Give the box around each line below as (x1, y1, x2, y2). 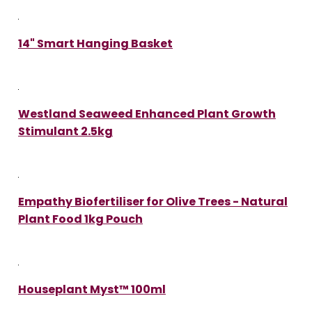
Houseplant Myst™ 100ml (18, 281, 166, 297)
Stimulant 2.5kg (18, 123, 113, 139)
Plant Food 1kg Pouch (18, 210, 143, 227)
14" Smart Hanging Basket (18, 35, 173, 52)
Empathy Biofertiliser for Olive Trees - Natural (18, 193, 288, 210)
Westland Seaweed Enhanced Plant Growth (18, 105, 276, 122)
